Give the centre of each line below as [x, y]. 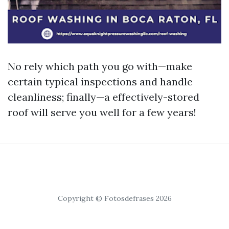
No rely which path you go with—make [100, 66]
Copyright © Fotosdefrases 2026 [114, 198]
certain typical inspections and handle [100, 82]
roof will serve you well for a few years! [102, 112]
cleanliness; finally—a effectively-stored [104, 97]
